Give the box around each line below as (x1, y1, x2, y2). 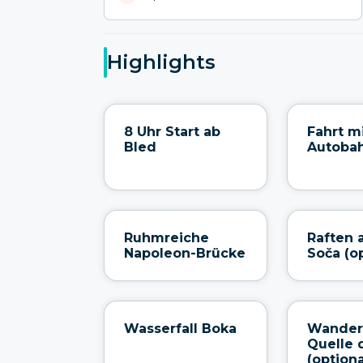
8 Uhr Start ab (124, 123, 220, 139)
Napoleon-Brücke (124, 245, 246, 261)
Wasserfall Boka (124, 320, 237, 336)
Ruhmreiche (124, 229, 209, 246)
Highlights (107, 50, 216, 75)
